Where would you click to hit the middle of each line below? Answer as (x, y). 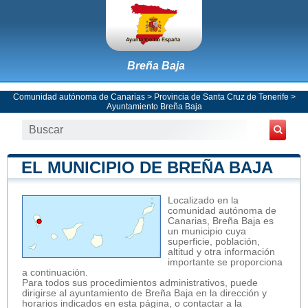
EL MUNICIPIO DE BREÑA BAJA (147, 167)
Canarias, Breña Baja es (221, 221)
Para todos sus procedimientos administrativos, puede (140, 283)
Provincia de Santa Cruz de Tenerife (221, 97)
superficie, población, (214, 241)
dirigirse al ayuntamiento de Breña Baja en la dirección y (144, 293)
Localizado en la (203, 200)
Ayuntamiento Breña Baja (154, 106)
